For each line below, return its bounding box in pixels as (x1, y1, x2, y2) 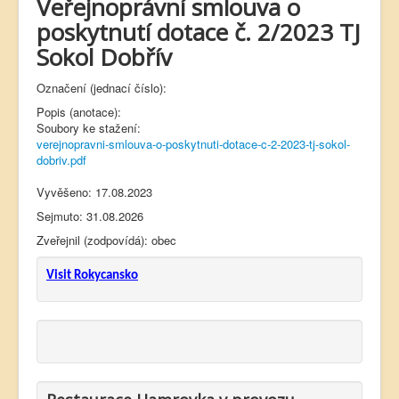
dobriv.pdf (37, 151, 86, 168)
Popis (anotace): (37, 103, 121, 120)
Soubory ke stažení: (37, 119, 141, 136)
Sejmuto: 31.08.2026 (37, 208, 143, 224)
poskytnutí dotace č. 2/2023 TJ (37, 16, 361, 48)
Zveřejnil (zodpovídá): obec (37, 232, 176, 248)
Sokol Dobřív (37, 41, 172, 73)
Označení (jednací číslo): (37, 79, 170, 96)
